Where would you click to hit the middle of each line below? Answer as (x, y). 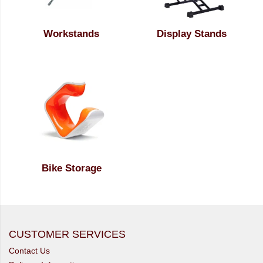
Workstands (72, 33)
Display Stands (191, 33)
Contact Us (29, 251)
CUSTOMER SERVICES (67, 234)
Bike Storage (71, 168)
